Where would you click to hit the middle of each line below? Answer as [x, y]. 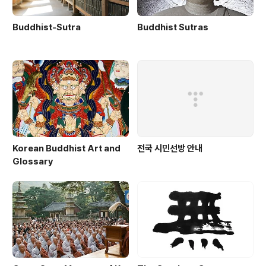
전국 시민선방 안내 [170, 148]
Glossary [33, 161]
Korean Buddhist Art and [66, 148]
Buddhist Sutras [173, 28]
